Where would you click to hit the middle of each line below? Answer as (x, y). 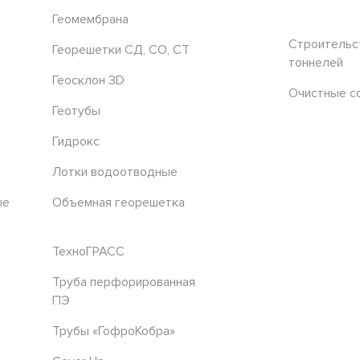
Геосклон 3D (88, 80)
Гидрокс (76, 141)
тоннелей (316, 62)
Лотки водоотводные (115, 172)
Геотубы (76, 110)
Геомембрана (90, 19)
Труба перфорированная (124, 282)
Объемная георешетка (119, 202)
